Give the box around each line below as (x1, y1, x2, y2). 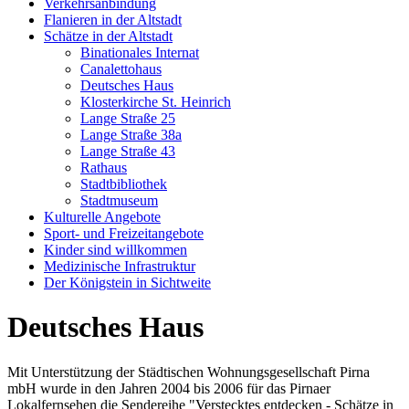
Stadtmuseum (80, 192, 158, 208)
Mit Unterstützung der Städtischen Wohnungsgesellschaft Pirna (7, 363, 370, 380)
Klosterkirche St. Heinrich (80, 93, 231, 110)
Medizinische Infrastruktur (44, 257, 195, 274)
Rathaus (80, 159, 127, 175)
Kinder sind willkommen (44, 241, 187, 257)
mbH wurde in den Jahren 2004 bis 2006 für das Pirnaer (7, 380, 330, 396)
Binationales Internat (80, 44, 199, 60)
